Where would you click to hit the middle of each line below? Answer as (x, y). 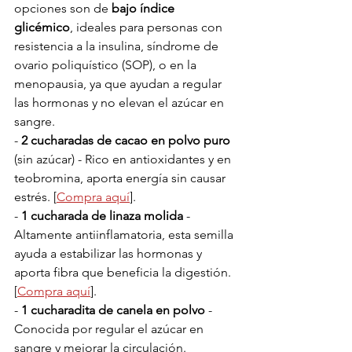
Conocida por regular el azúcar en (110, 329)
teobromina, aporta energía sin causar (121, 178)
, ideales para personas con (148, 27)
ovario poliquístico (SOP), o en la (107, 65)
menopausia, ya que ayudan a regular (119, 84)
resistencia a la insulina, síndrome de (118, 46)
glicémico (42, 27)
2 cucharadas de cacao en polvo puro (126, 140)
